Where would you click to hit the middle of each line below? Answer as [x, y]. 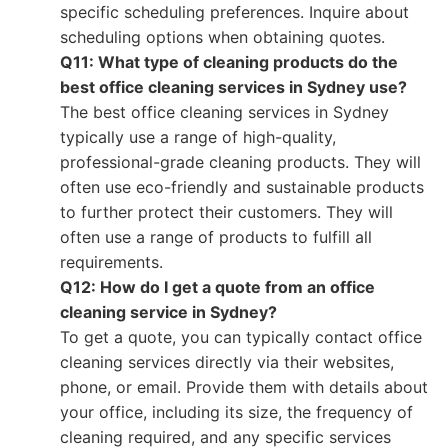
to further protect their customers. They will [226, 212]
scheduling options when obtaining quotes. [222, 37]
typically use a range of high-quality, [198, 137]
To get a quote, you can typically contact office [241, 337]
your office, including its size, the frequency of [236, 412]
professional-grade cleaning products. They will [240, 162]
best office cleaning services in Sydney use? [233, 87]
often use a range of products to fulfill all [216, 237]
